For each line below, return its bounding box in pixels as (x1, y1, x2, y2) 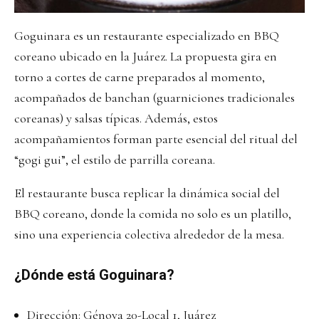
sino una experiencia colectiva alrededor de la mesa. (14, 226, 284, 242)
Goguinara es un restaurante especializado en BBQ (14, 27, 279, 43)
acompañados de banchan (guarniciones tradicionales (14, 89, 295, 105)
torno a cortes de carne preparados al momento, (14, 68, 265, 85)
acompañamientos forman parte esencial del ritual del (14, 130, 298, 147)
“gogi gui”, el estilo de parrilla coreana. (14, 151, 215, 167)
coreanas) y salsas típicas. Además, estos (14, 110, 218, 126)
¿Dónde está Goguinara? (14, 266, 174, 283)
